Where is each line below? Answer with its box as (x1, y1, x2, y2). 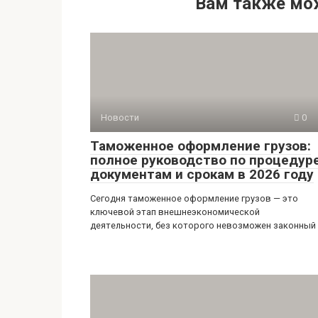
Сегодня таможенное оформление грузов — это (90, 193, 298, 204)
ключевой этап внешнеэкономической (90, 207, 260, 217)
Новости (101, 112, 139, 123)
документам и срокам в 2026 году (90, 166, 314, 182)
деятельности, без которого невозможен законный (90, 220, 316, 231)
